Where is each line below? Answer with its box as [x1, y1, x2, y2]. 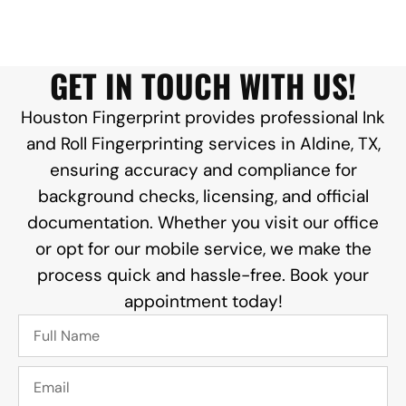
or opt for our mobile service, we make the [34, 237, 372, 261]
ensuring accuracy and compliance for [49, 159, 357, 182]
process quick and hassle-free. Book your [37, 264, 369, 287]
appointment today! [123, 290, 283, 314]
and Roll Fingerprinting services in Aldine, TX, [25, 132, 381, 156]
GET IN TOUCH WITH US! [50, 62, 356, 110]
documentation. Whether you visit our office [27, 211, 379, 235]
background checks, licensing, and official [37, 185, 369, 208]
